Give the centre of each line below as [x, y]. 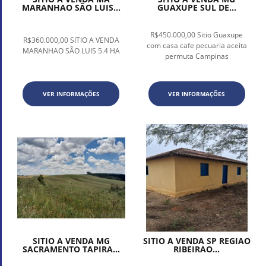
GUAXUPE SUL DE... [197, 7]
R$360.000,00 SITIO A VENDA [71, 40]
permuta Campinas [197, 56]
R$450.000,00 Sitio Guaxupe [197, 34]
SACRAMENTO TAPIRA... [71, 249]
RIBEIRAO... [197, 249]
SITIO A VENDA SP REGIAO [197, 241]
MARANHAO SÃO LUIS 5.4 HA [71, 50]
